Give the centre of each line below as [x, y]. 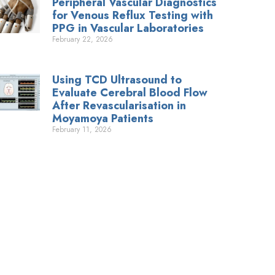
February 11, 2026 [82, 130]
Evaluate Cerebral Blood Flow [130, 93]
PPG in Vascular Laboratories [128, 29]
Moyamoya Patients [103, 119]
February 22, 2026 [83, 40]
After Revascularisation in [119, 106]
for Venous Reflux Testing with [133, 16]
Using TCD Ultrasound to [117, 80]
